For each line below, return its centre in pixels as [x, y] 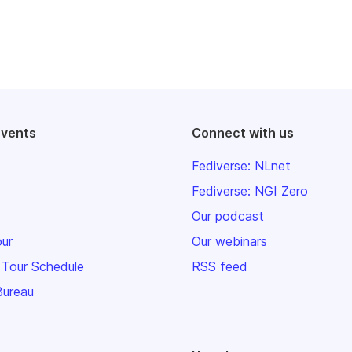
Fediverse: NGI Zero [250, 191]
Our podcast [228, 216]
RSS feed [220, 266]
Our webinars [229, 241]
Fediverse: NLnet [241, 165]
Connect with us [243, 132]
